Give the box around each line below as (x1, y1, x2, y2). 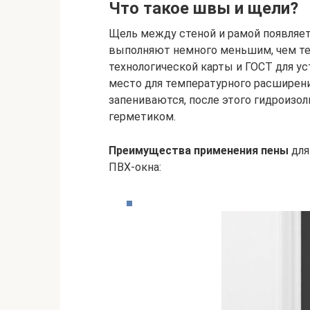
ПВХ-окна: (109, 161, 161, 174)
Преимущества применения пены (109, 144, 289, 157)
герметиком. (109, 110, 176, 123)
